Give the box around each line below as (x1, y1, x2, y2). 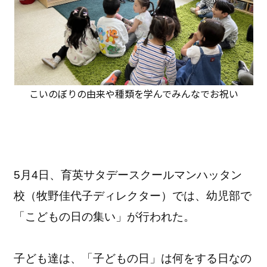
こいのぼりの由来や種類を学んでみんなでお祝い (29, 86, 238, 101)
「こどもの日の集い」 (14, 210, 128, 223)
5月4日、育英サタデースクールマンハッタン (14, 168, 243, 181)
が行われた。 (127, 210, 195, 223)
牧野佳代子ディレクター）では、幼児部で (36, 189, 252, 202)
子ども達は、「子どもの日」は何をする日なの (14, 252, 252, 265)
